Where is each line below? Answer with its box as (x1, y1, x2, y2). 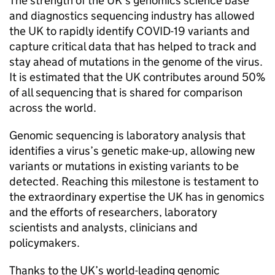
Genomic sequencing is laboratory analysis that (9, 128, 246, 142)
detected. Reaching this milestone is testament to (9, 174, 258, 188)
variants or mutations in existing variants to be (9, 159, 239, 173)
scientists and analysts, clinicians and (9, 220, 198, 234)
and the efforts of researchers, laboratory (9, 205, 217, 219)
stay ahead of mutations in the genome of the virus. (9, 55, 263, 69)
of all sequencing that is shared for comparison (9, 85, 242, 99)
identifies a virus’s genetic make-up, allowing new (9, 144, 255, 158)
